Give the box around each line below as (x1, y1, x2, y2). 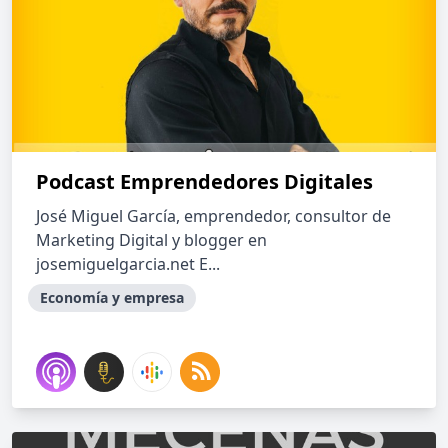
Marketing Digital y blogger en (36, 229, 267, 251)
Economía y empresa (40, 288, 184, 307)
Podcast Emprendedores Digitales (36, 168, 373, 195)
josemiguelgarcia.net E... (36, 253, 220, 275)
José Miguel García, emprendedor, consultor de (36, 205, 391, 227)
